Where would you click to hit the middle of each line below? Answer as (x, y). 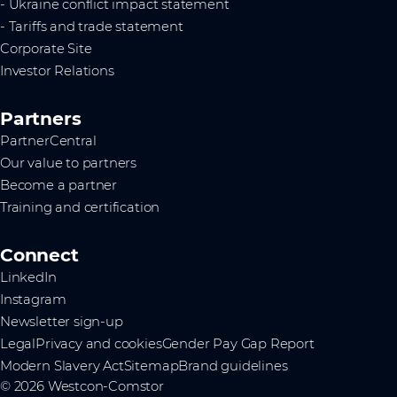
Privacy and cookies (99, 344)
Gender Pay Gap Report (238, 344)
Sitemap (151, 366)
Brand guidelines (233, 366)
